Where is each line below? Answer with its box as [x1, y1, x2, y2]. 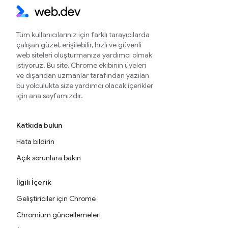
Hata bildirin [16, 137, 54, 146]
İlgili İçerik [16, 178, 51, 187]
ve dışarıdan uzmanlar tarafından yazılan [16, 71, 149, 80]
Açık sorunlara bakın [16, 153, 81, 162]
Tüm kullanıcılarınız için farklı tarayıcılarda [16, 30, 150, 39]
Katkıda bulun [16, 121, 62, 130]
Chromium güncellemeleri [16, 210, 101, 219]
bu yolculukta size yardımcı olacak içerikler [16, 81, 153, 90]
